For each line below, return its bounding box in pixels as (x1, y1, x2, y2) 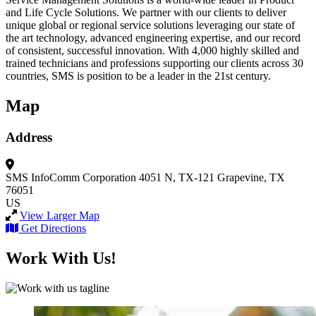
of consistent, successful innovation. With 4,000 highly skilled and (6, 44, 299, 57)
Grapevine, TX (217, 171, 285, 183)
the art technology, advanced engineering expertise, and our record (6, 32, 300, 44)
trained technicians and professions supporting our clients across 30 (6, 57, 303, 70)
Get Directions (21, 221, 86, 234)
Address (6, 130, 52, 145)
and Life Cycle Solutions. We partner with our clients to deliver (6, 6, 286, 19)
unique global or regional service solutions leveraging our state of (6, 19, 295, 32)
